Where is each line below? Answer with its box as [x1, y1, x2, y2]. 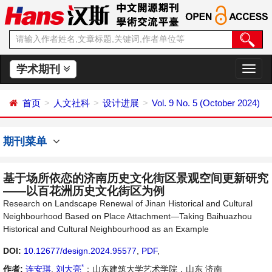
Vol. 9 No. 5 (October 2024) [152, 98, 260, 108]
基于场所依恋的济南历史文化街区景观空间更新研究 [3, 172, 268, 185]
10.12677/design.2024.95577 [24, 246, 137, 256]
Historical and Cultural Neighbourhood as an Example [3, 224, 209, 234]
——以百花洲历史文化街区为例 [3, 185, 165, 197]
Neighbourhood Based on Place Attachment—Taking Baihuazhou [3, 211, 252, 221]
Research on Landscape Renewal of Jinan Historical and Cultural [3, 199, 253, 208]
